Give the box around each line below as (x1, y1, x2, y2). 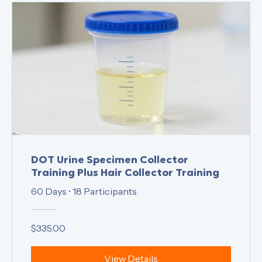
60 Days (31, 208, 67, 220)
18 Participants (73, 208, 137, 220)
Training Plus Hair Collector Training (31, 190, 219, 202)
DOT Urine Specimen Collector (31, 177, 188, 189)
